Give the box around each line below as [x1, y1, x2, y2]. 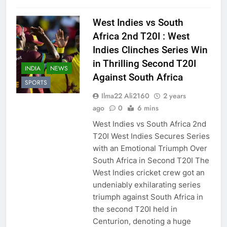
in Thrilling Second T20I [92, 57, 196, 69]
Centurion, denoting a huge [92, 216, 191, 226]
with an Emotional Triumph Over [92, 143, 207, 153]
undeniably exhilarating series [92, 179, 201, 190]
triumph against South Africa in [92, 192, 203, 202]
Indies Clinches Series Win [92, 44, 208, 56]
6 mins [137, 102, 159, 113]
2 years [163, 90, 186, 101]
